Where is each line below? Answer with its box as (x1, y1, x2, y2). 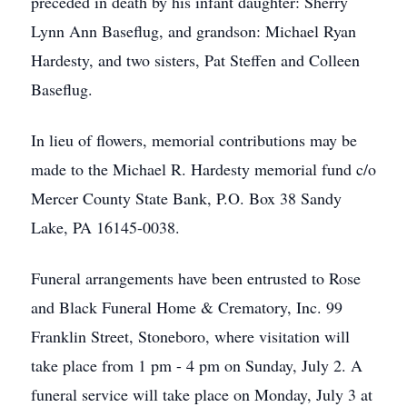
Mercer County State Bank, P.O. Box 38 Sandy (31, 187, 342, 209)
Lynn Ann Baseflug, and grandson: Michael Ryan (31, 20, 356, 42)
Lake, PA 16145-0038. (31, 216, 180, 238)
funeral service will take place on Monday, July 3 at (31, 383, 372, 405)
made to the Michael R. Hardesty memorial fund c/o (31, 158, 376, 180)
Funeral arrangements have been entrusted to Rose (31, 267, 361, 289)
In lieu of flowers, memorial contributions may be (31, 129, 357, 151)
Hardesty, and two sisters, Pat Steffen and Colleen (31, 49, 360, 71)
